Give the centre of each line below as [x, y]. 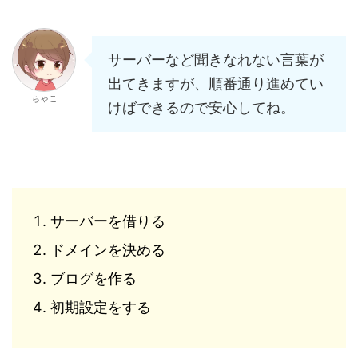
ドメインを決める [108, 250]
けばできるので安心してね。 [201, 107]
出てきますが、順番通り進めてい [216, 83]
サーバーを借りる [108, 221]
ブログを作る [93, 279]
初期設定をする [101, 308]
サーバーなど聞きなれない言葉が [216, 59]
